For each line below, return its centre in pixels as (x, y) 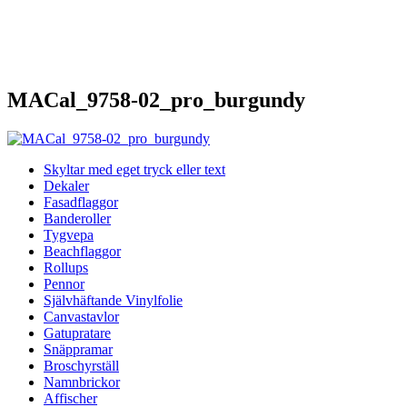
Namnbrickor (82, 382)
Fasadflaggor (81, 202)
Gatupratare (77, 333)
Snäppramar (78, 349)
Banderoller (77, 218)
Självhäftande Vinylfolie (113, 300)
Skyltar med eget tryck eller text (134, 169)
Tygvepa (69, 234)
